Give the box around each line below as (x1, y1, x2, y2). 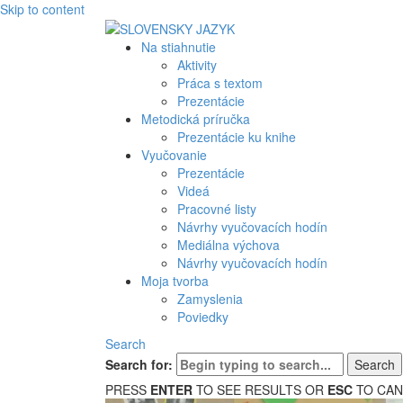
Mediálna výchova (177, 236, 280, 255)
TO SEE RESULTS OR (193, 381, 327, 399)
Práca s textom (177, 74, 263, 93)
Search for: (105, 355, 173, 374)
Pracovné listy (177, 200, 256, 219)
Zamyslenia (177, 290, 243, 309)
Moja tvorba (141, 272, 209, 291)
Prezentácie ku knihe (177, 128, 296, 147)
